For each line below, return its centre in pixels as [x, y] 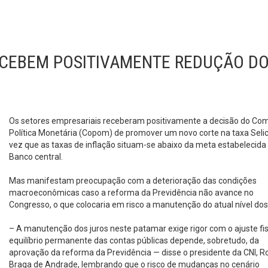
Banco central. [36, 157]
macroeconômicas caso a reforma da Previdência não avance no [131, 193]
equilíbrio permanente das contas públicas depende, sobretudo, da [134, 240]
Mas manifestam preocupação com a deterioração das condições [133, 181]
